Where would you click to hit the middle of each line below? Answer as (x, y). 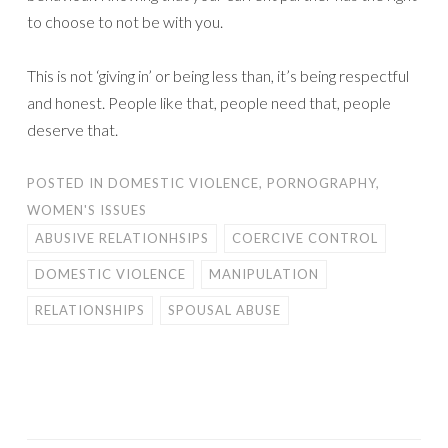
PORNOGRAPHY (321, 182)
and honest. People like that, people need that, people (209, 102)
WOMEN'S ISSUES (87, 209)
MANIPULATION (264, 273)
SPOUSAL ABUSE (224, 309)
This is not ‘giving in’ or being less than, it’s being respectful (218, 75)
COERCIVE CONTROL (305, 237)
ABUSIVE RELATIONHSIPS (122, 237)
